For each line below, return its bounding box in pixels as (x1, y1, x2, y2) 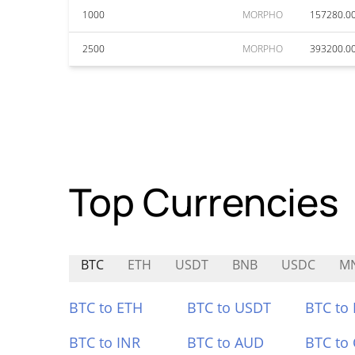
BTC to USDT (186, 298, 271, 317)
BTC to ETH (69, 298, 143, 317)
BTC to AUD (186, 333, 264, 352)
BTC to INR (69, 333, 140, 352)
